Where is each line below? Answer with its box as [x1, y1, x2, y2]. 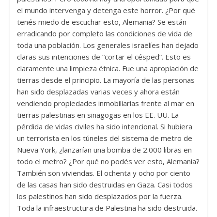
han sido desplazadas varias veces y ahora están [16, 87, 180, 97]
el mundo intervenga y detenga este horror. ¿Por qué [16, 5, 195, 15]
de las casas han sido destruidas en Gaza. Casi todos [16, 180, 193, 190]
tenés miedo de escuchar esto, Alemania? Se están [16, 17, 186, 27]
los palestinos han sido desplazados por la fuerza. [16, 191, 183, 201]
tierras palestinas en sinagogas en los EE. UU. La [16, 110, 179, 120]
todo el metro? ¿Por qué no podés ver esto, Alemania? [16, 156, 200, 167]
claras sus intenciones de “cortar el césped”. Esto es [16, 52, 191, 62]
